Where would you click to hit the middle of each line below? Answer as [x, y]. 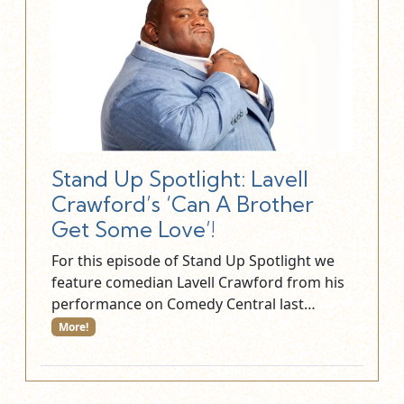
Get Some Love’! [133, 229]
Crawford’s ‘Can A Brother [183, 204]
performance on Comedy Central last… [185, 303]
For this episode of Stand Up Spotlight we [193, 260]
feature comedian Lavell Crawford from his [198, 282]
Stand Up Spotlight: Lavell [180, 179]
